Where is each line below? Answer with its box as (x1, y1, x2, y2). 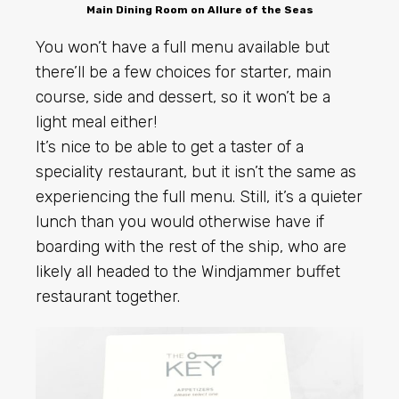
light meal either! (36, 112, 157, 133)
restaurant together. (36, 287, 180, 307)
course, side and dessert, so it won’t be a (36, 87, 330, 108)
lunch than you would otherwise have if (36, 212, 324, 232)
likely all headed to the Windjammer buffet (36, 262, 340, 282)
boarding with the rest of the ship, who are (36, 237, 346, 257)
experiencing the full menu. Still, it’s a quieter (36, 187, 362, 208)
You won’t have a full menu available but (36, 37, 330, 58)
